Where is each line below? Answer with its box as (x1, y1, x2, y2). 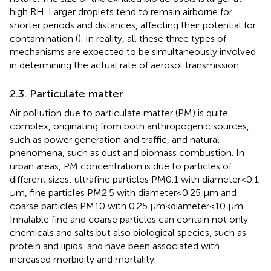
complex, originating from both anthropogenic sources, (10, 120, 249, 132)
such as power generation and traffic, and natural (10, 134, 220, 146)
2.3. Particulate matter (10, 87, 123, 101)
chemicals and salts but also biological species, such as (10, 227, 246, 239)
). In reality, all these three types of (78, 33, 226, 45)
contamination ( (10, 33, 78, 45)
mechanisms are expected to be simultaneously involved (10, 46, 256, 58)
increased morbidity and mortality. (10, 253, 156, 266)
